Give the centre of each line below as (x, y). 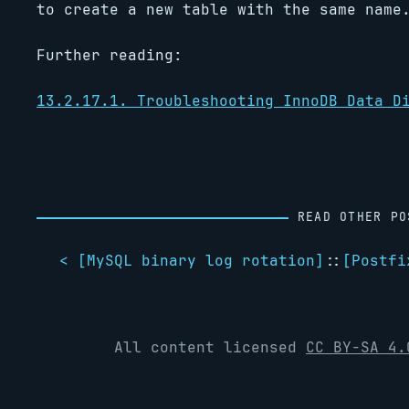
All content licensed (210, 347)
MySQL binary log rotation (201, 261)
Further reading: (110, 55)
